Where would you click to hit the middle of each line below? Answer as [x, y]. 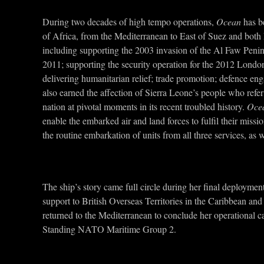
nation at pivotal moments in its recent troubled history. [145, 106]
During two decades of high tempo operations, [129, 22]
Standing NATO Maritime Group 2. [109, 229]
